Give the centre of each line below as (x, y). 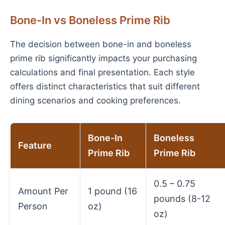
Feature (35, 145)
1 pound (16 (113, 191)
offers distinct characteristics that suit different (105, 86)
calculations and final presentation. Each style (102, 72)
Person (33, 206)
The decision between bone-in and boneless (101, 44)
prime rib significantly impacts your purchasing (103, 58)
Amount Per (43, 191)
